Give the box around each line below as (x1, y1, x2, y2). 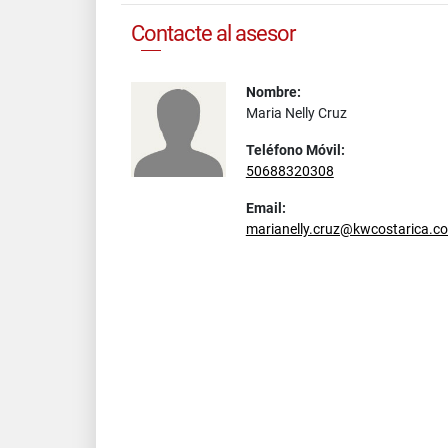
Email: (245, 200, 286, 216)
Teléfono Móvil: (245, 142, 345, 158)
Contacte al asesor (131, 21, 295, 46)
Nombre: (245, 84, 301, 100)
